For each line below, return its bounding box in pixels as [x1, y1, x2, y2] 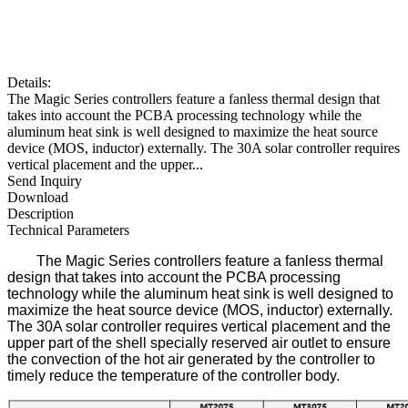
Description [7, 205, 74, 221]
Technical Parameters [7, 221, 129, 238]
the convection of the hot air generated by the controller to [7, 351, 375, 367]
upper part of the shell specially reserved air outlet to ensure [7, 334, 391, 351]
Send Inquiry [7, 172, 82, 189]
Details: [7, 74, 51, 90]
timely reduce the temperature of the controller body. [7, 367, 340, 383]
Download [7, 189, 68, 205]
